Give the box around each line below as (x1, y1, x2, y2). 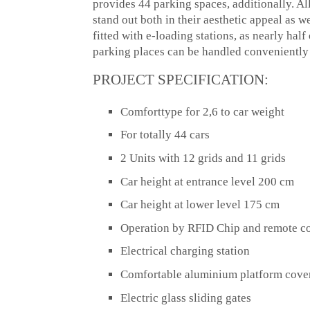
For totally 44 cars (120, 128, 210, 142)
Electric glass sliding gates (120, 291, 252, 304)
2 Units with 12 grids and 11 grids (120, 151, 286, 165)
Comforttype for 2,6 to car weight (120, 104, 285, 118)
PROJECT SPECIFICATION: (93, 71, 269, 89)
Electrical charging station (120, 244, 250, 258)
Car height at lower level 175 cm (120, 198, 280, 212)
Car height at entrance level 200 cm (120, 174, 295, 188)
